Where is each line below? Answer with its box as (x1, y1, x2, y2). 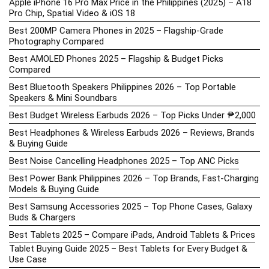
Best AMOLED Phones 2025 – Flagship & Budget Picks (9, 53, 223, 64)
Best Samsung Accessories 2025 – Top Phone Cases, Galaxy (9, 201, 252, 212)
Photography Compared (9, 35, 104, 47)
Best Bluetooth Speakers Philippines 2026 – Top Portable (9, 81, 236, 92)
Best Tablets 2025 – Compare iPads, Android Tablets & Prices (9, 229, 255, 240)
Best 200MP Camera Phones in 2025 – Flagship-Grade (9, 25, 223, 36)
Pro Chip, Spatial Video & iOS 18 (9, 7, 135, 19)
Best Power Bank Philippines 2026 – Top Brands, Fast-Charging (9, 172, 259, 184)
